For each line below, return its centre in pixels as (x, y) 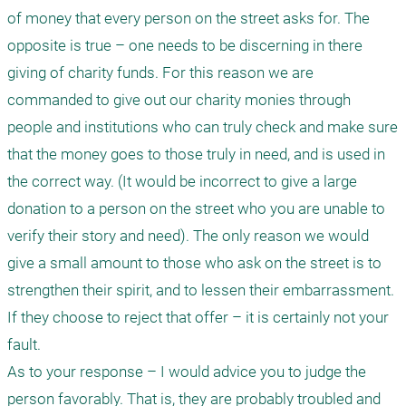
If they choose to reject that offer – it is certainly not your (198, 317)
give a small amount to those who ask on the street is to (194, 263)
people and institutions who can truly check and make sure (203, 127)
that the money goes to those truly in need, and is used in (196, 154)
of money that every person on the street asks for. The (188, 18)
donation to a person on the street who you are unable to (196, 208)
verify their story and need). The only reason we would (188, 236)
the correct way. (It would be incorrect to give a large (182, 181)
